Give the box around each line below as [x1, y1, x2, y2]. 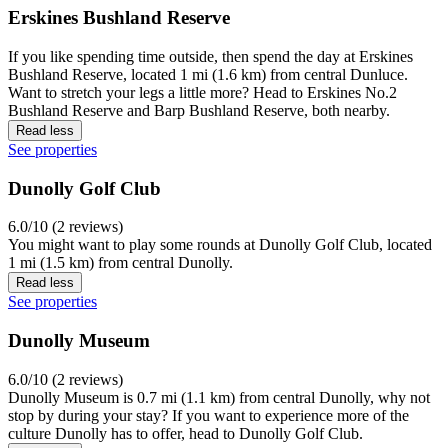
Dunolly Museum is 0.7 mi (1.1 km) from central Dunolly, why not [8, 388, 430, 406]
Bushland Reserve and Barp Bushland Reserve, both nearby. [8, 102, 390, 120]
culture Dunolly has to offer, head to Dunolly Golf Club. [8, 424, 363, 442]
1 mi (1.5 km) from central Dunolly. [8, 254, 233, 272]
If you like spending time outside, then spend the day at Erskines [8, 48, 413, 66]
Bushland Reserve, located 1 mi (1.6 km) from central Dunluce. [8, 66, 408, 84]
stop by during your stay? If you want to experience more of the [8, 406, 409, 424]
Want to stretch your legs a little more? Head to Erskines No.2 [8, 84, 397, 102]
